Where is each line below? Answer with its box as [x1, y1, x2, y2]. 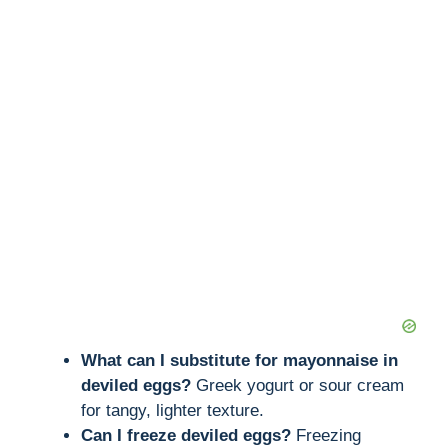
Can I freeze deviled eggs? [81, 425, 291, 445]
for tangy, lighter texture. [81, 400, 264, 420]
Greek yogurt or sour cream [191, 375, 404, 395]
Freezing [291, 425, 361, 445]
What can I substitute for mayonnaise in [81, 350, 398, 370]
